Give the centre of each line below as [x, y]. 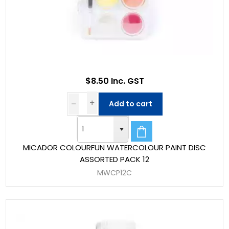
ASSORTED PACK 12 [114, 159]
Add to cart [130, 104]
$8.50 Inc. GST [114, 81]
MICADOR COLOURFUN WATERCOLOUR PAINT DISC [114, 147]
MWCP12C [114, 173]
